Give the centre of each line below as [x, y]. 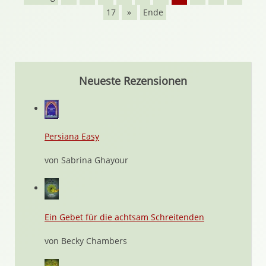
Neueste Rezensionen [133, 81]
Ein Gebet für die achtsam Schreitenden [124, 217]
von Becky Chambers [86, 241]
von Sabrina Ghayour [86, 160]
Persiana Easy [72, 136]
